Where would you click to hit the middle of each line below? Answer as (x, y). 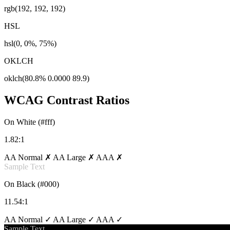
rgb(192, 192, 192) (35, 8)
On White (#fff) (30, 122)
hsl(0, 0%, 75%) (30, 43)
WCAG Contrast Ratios (67, 100)
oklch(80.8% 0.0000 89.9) (47, 78)
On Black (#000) (32, 184)
